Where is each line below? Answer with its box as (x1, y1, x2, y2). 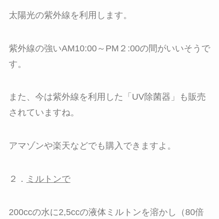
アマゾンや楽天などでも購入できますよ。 (8, 141, 176, 151)
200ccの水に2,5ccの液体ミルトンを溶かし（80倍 (8, 207, 204, 217)
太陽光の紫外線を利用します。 (8, 10, 132, 20)
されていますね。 (8, 108, 79, 118)
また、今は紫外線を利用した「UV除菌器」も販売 (8, 92, 206, 102)
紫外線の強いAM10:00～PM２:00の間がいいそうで (8, 43, 210, 53)
